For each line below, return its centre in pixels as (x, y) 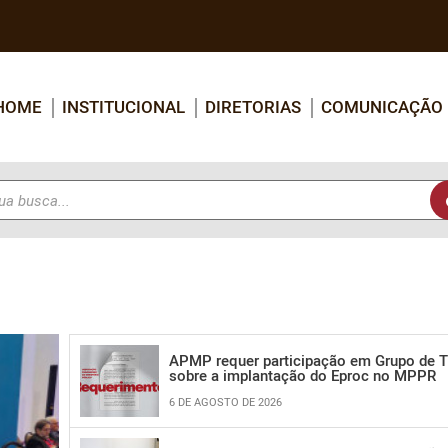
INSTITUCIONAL (123, 106)
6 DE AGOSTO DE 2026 (225, 401)
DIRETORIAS (253, 106)
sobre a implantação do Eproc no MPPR (302, 374)
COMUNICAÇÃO (382, 106)
